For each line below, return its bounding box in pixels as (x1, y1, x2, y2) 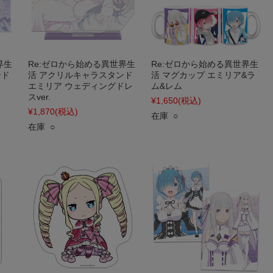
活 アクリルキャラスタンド (28, 70, 133, 80)
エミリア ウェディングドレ (28, 81, 133, 91)
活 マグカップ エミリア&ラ (151, 70, 255, 80)
